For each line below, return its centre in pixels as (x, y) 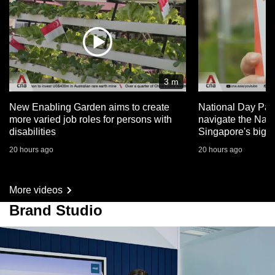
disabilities (33, 131)
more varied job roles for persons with (91, 119)
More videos (36, 190)
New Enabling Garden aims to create (89, 107)
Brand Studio (56, 210)
